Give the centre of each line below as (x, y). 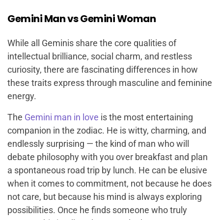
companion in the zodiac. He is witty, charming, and (107, 130)
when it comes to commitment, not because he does (110, 183)
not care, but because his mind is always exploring (105, 196)
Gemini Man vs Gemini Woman (82, 18)
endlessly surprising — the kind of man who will (98, 143)
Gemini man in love (62, 117)
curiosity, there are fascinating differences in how (103, 69)
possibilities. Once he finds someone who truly (97, 210)
